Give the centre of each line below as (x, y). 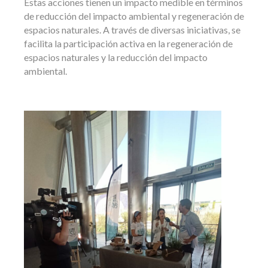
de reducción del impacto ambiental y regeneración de (134, 16)
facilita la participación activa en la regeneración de (128, 44)
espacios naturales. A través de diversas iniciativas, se (132, 30)
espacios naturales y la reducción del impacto (116, 57)
